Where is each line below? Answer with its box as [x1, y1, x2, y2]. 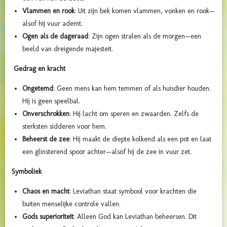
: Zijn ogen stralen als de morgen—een [88, 31, 201, 41]
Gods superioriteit [22, 212, 73, 221]
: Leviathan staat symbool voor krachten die [69, 186, 197, 196]
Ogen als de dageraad [22, 31, 88, 41]
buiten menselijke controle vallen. [22, 199, 121, 208]
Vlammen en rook [22, 6, 74, 15]
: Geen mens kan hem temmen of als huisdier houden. [53, 84, 211, 93]
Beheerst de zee [22, 134, 69, 143]
